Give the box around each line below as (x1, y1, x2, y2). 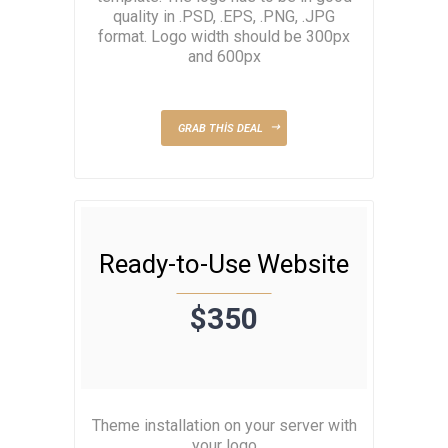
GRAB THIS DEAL (177, 122, 263, 136)
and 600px (187, 47, 261, 67)
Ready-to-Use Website (99, 248, 349, 279)
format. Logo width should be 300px (98, 27, 350, 47)
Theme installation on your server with (91, 415, 357, 435)
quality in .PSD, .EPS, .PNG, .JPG (113, 7, 335, 27)
